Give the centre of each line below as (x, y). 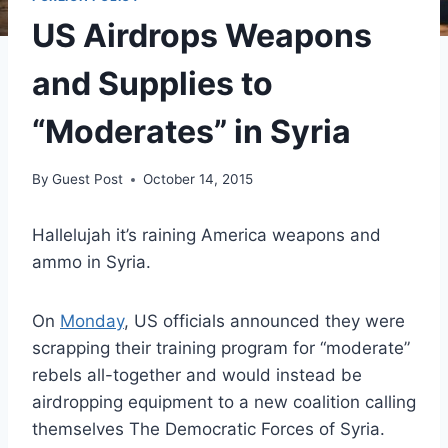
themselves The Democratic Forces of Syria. (208, 429)
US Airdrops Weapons (202, 35)
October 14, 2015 (198, 179)
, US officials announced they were (264, 321)
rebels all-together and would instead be (197, 375)
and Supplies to (152, 83)
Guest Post (88, 179)
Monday (92, 321)
